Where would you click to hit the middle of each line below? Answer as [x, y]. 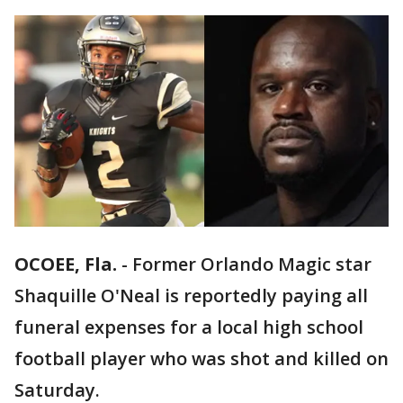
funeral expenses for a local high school [189, 327]
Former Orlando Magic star [252, 264]
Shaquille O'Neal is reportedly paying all [191, 296]
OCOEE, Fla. [66, 264]
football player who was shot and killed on [201, 359]
